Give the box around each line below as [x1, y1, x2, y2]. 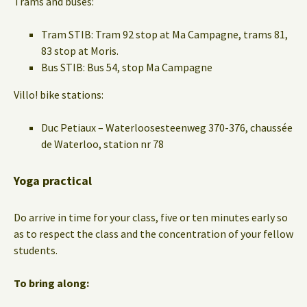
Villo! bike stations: [14, 87, 103, 101]
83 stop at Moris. [41, 43, 119, 58]
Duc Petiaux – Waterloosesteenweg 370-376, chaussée [41, 120, 293, 134]
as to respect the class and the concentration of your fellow [14, 226, 293, 241]
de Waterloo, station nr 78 [41, 136, 164, 151]
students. [14, 243, 58, 257]
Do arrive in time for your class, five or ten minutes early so [14, 210, 288, 224]
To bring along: [14, 275, 89, 290]
